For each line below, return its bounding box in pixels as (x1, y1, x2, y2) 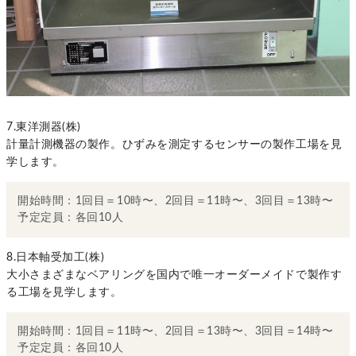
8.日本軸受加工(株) (6, 252, 105, 264)
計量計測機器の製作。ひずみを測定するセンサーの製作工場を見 (6, 139, 342, 151)
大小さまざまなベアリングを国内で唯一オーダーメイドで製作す (6, 269, 342, 281)
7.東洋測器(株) (6, 122, 82, 133)
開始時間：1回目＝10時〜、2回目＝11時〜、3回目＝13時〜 (17, 195, 334, 207)
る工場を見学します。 (6, 287, 122, 299)
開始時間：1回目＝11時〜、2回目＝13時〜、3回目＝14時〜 (17, 326, 334, 338)
